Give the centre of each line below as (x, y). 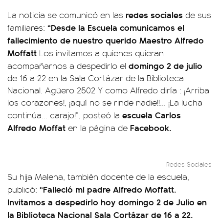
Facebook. (151, 127)
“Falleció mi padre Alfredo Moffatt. (107, 189)
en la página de (98, 128)
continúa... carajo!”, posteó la (65, 115)
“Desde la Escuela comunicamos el (116, 27)
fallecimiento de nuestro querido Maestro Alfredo (106, 40)
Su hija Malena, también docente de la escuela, (98, 176)
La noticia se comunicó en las (66, 15)
